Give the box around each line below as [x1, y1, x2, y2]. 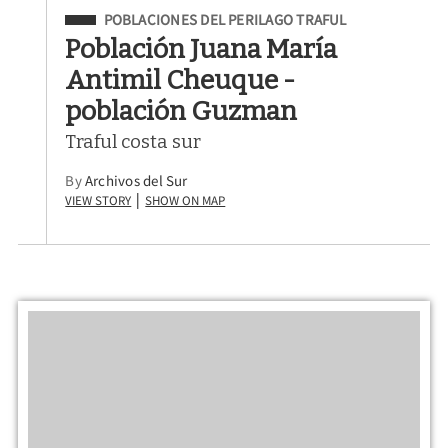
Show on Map [145, 186, 226, 210]
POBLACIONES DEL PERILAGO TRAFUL [103, 10, 347, 30]
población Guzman [65, 94, 298, 127]
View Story [65, 186, 132, 210]
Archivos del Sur [85, 170, 188, 190]
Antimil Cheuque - [65, 63, 296, 96]
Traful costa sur [65, 130, 202, 153]
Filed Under [65, 7, 153, 28]
